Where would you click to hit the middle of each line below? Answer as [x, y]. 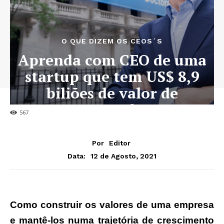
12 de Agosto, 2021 [123, 156]
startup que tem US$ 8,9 [112, 77]
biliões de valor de [112, 93]
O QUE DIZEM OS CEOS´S [112, 41]
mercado [112, 110]
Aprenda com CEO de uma [112, 60]
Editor [120, 143]
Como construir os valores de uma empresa [112, 204]
